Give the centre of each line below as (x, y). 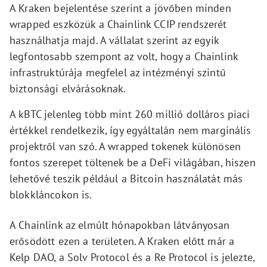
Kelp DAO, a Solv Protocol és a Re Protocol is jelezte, (132, 257)
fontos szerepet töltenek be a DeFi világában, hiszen (133, 162)
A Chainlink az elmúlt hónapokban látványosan (120, 225)
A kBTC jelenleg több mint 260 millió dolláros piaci (130, 114)
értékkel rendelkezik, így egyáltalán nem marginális (131, 130)
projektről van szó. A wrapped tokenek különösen (125, 146)
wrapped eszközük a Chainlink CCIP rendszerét (118, 24)
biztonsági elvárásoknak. (68, 89)
